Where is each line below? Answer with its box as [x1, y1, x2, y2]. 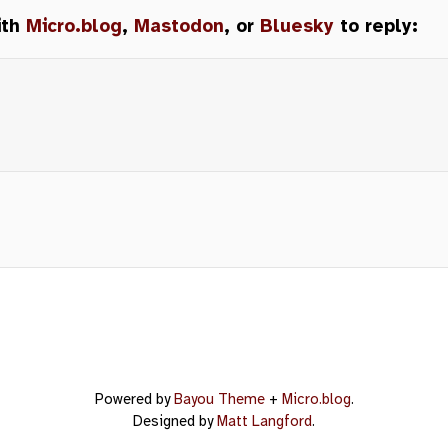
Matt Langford [217, 411, 312, 430]
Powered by [94, 389, 174, 408]
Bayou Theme [173, 389, 265, 408]
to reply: [334, 14, 418, 37]
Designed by [133, 411, 217, 430]
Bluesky [260, 14, 334, 37]
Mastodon [134, 14, 224, 37]
